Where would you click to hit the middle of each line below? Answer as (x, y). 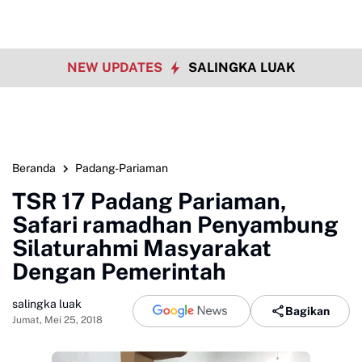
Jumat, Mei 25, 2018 (57, 320)
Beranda (34, 168)
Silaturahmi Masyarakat (142, 248)
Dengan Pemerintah (119, 271)
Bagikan (307, 311)
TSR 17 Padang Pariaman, (149, 201)
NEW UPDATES (116, 67)
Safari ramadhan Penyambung (175, 224)
